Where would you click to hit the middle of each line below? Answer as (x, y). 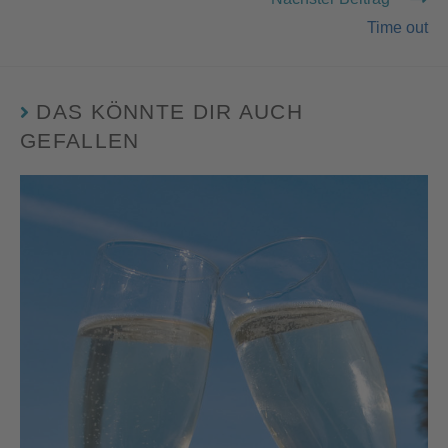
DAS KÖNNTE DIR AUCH (170, 111)
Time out (397, 27)
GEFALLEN (80, 140)
